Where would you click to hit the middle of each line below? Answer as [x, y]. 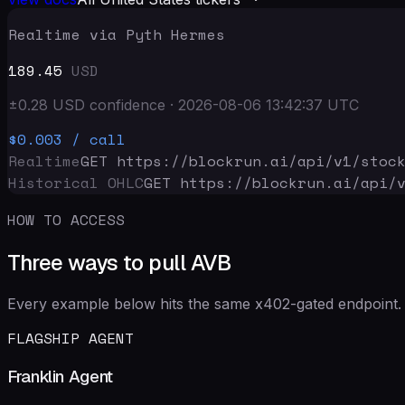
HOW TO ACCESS [66, 219]
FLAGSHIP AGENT [71, 338]
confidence [127, 104]
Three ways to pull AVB [119, 262]
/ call [99, 139]
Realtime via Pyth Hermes [117, 34]
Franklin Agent [60, 377]
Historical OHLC [76, 182]
